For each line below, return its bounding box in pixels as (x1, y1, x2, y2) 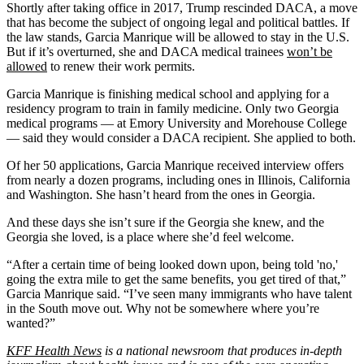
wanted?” (6, 315, 55, 330)
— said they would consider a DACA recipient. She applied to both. (6, 130, 356, 145)
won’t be (287, 44, 332, 58)
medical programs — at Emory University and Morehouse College (6, 115, 347, 130)
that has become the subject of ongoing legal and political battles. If (6, 15, 349, 29)
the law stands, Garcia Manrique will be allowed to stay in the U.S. (6, 29, 349, 44)
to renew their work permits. (47, 58, 195, 73)
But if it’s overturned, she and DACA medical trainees (6, 44, 287, 58)
